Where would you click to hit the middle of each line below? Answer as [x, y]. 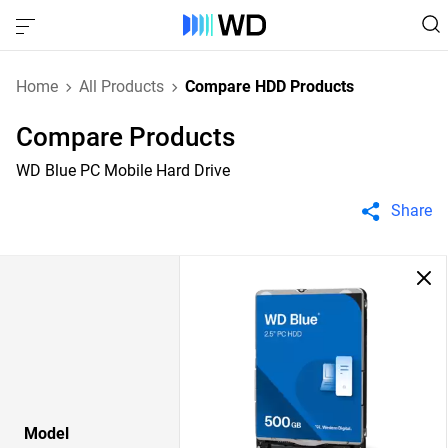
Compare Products [125, 137]
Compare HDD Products [269, 86]
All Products [121, 86]
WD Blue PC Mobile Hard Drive [123, 170]
